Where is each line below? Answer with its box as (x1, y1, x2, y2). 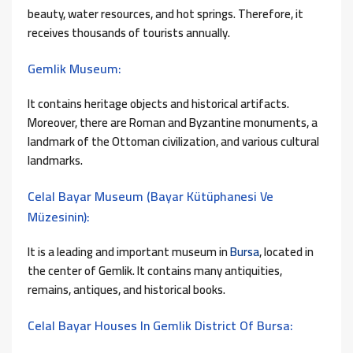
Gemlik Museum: (28, 57, 121, 81)
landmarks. (28, 149, 83, 173)
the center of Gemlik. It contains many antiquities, (28, 259, 282, 283)
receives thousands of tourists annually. (28, 21, 230, 45)
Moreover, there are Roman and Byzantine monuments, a (28, 111, 318, 135)
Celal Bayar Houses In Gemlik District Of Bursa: (28, 314, 293, 338)
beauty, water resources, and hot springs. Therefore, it (28, 2, 303, 26)
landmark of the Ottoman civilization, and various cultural (28, 130, 319, 154)
